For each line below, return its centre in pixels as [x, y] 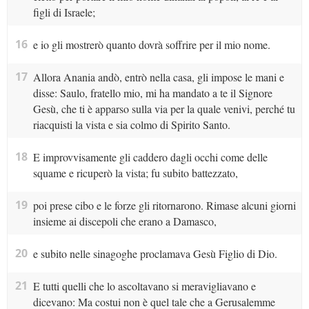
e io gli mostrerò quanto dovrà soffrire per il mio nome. [151, 45]
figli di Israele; [64, 12]
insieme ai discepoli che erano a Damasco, [124, 221]
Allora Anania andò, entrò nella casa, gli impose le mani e [158, 77]
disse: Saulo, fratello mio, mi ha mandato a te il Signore [152, 93]
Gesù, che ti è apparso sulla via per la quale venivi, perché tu [164, 109]
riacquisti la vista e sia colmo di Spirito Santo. [131, 125]
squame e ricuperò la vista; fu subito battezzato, [135, 173]
